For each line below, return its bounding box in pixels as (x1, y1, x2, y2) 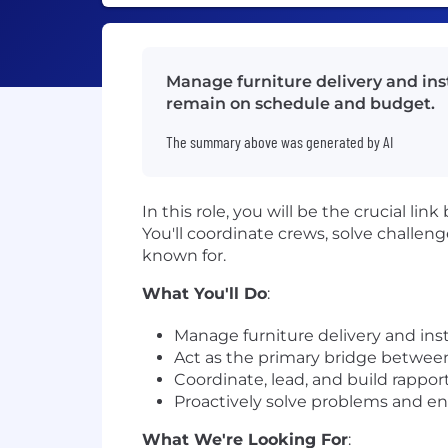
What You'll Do (142, 284, 267, 303)
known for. (142, 246, 226, 265)
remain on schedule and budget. (166, 94, 435, 113)
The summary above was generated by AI (166, 132, 393, 151)
